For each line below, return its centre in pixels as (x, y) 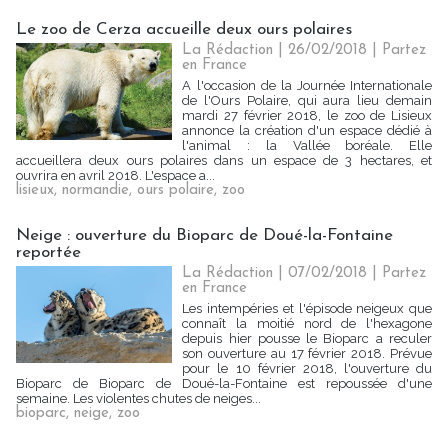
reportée (48, 252)
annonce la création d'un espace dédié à (307, 130)
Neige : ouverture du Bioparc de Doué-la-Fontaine (204, 235)
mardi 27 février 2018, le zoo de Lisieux (307, 115)
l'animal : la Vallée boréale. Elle (307, 145)
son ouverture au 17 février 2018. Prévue (307, 353)
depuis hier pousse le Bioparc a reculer (307, 338)
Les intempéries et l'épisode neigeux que (307, 308)
